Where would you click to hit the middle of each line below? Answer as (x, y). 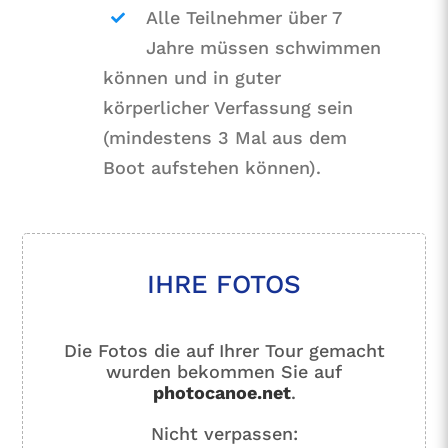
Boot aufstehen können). (212, 168)
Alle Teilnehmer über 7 (244, 18)
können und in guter (192, 78)
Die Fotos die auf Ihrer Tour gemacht (224, 351)
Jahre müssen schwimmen (264, 48)
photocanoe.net (221, 393)
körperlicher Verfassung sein (228, 108)
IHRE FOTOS (224, 284)
